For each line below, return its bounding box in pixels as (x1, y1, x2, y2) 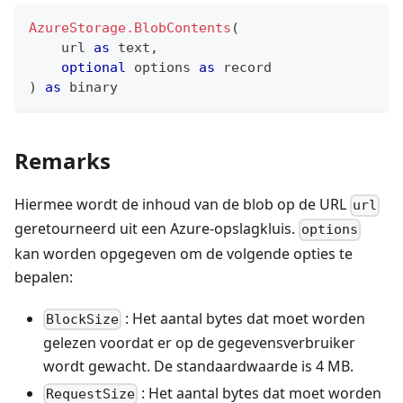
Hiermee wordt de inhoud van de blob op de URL (14, 194, 350, 215)
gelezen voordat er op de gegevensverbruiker (43, 332, 355, 353)
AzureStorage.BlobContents (29, 20, 231, 37)
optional (61, 59, 126, 76)
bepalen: (14, 266, 73, 287)
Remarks (14, 146, 111, 176)
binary (69, 79, 118, 96)
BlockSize (46, 310, 120, 327)
